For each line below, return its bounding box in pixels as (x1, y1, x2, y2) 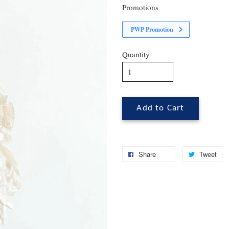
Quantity (122, 49, 150, 59)
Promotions (122, 2, 158, 12)
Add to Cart (136, 104, 185, 112)
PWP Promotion (131, 25, 173, 34)
